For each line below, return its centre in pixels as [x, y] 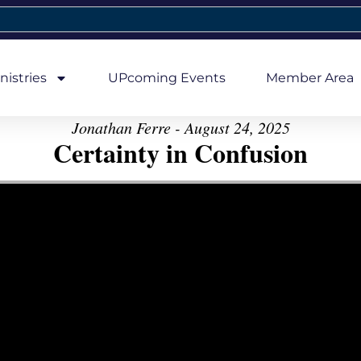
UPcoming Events [166, 77]
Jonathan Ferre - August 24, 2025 [180, 127]
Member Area [309, 77]
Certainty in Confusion [180, 153]
